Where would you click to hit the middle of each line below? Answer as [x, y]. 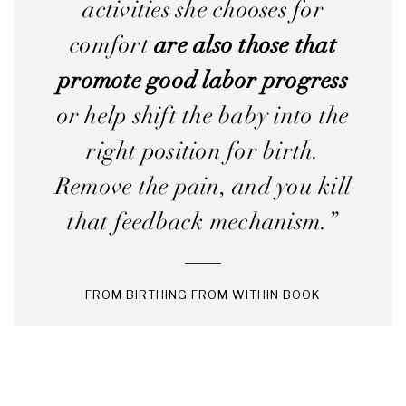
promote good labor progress [203, 81]
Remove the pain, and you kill [203, 187]
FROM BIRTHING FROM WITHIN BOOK [203, 295]
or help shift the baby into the [203, 116]
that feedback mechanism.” [203, 222]
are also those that [245, 45]
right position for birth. [203, 151]
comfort [112, 45]
